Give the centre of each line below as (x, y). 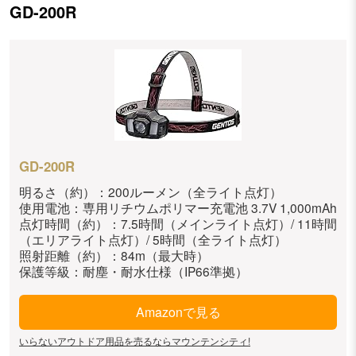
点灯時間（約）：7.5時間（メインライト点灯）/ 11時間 (178, 224)
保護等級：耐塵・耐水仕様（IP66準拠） (133, 271)
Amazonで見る (178, 312)
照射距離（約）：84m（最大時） (114, 255)
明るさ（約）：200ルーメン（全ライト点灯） (151, 192)
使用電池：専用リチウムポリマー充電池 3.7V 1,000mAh (178, 208)
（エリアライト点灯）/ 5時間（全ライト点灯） (153, 240)
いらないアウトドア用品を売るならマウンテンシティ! (135, 341)
